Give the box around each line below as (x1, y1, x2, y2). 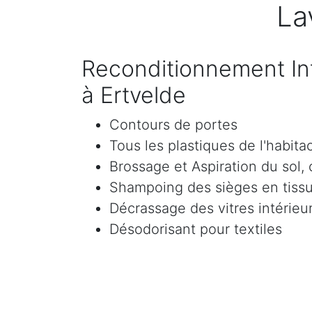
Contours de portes (109, 116, 237, 133)
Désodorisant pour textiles (109, 221, 282, 237)
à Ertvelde (81, 81, 186, 109)
